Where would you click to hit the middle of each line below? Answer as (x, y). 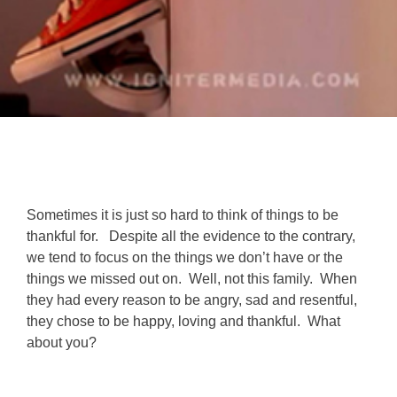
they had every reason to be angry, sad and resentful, (192, 300)
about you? (62, 342)
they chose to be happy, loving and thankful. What (183, 321)
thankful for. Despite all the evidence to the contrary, (191, 236)
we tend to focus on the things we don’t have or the (185, 257)
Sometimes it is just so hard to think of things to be (183, 214)
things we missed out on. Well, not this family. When (192, 278)
